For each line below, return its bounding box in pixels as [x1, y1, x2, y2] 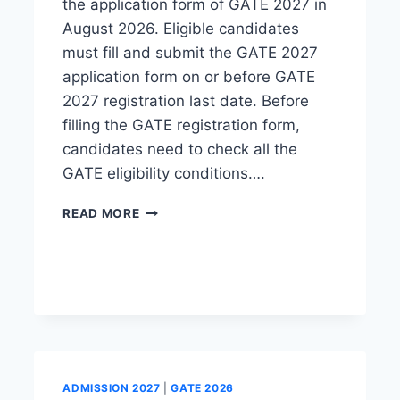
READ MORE [62, 205, 140, 221]
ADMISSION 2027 [62, 380, 161, 395]
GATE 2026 [171, 380, 234, 395]
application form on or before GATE [62, 67, 316, 86]
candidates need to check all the [62, 139, 298, 158]
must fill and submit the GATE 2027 [62, 43, 319, 62]
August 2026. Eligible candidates [62, 19, 300, 37]
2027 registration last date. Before [62, 91, 310, 110]
